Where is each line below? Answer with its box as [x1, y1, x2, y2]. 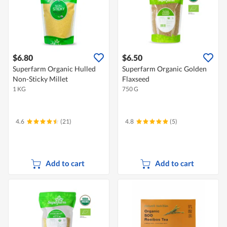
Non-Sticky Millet [13, 74, 68, 84]
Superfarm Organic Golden [122, 64, 207, 73]
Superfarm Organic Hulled [13, 64, 96, 73]
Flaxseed [122, 74, 149, 84]
